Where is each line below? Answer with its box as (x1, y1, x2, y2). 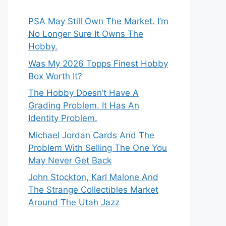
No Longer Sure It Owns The (28, 29, 143, 39)
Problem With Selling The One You (28, 142, 167, 153)
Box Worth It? (28, 71, 82, 81)
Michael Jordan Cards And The (28, 130, 154, 140)
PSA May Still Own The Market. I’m (28, 16, 168, 27)
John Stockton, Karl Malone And (28, 172, 158, 183)
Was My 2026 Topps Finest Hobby (28, 58, 168, 69)
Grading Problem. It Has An (28, 100, 139, 111)
